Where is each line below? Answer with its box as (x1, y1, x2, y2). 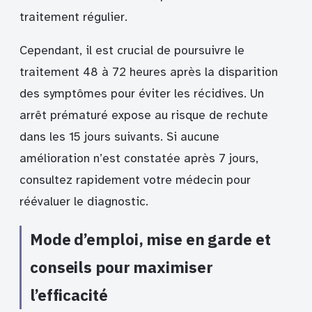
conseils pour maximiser (30, 256, 213, 277)
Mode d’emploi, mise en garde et (30, 228, 271, 249)
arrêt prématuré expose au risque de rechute (19, 108, 268, 123)
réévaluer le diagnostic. (19, 194, 148, 210)
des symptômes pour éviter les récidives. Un (19, 86, 264, 102)
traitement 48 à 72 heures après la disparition (19, 65, 278, 80)
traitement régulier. (19, 9, 127, 24)
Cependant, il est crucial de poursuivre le (19, 43, 244, 58)
